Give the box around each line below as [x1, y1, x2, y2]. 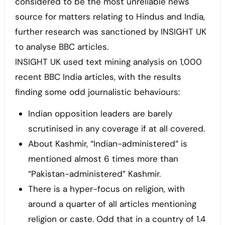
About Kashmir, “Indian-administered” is [28, 138, 187, 150]
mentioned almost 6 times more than [28, 153, 178, 165]
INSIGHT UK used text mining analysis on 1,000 [15, 56, 202, 68]
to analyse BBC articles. [15, 41, 108, 53]
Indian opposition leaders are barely [28, 108, 172, 120]
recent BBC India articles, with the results [15, 71, 181, 83]
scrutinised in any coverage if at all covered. [28, 123, 205, 135]
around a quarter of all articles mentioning [28, 198, 196, 210]
